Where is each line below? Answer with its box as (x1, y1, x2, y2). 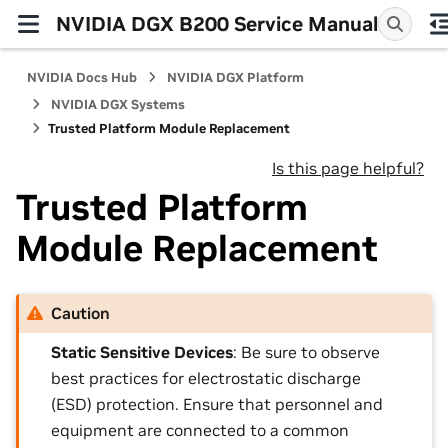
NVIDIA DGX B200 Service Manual (56, 10, 378, 37)
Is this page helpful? (272, 158, 424, 178)
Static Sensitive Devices (51, 342, 234, 363)
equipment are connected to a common (51, 420, 350, 441)
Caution (51, 303, 111, 324)
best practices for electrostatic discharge (51, 368, 362, 389)
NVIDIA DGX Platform (167, 69, 304, 86)
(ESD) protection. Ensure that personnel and (51, 394, 384, 415)
